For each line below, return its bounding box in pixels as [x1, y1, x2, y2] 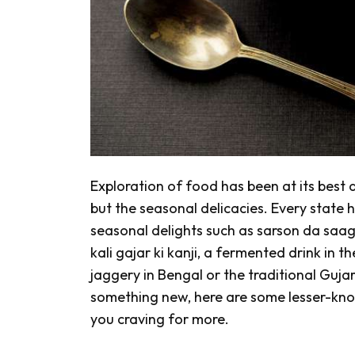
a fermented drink [204, 243, 324, 262]
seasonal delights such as [90, 221, 257, 240]
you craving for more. [90, 310, 229, 329]
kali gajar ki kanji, [90, 243, 204, 262]
